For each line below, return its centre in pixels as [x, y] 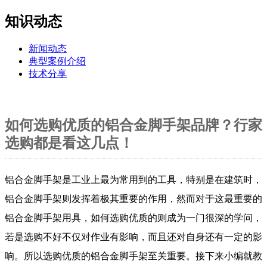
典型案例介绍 [57, 61]
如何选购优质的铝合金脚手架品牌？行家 [133, 125]
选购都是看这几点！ [69, 143]
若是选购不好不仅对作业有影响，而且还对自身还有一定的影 [133, 237]
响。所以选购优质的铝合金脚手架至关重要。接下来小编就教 [133, 256]
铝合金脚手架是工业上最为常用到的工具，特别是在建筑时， [133, 179]
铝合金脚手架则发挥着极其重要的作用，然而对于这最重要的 [133, 198]
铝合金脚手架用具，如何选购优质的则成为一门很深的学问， [133, 218]
